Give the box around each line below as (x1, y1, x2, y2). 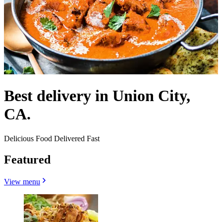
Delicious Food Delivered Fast (4, 134, 100, 143)
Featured (4, 153, 51, 166)
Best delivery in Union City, (4, 87, 190, 105)
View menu (4, 177, 40, 186)
